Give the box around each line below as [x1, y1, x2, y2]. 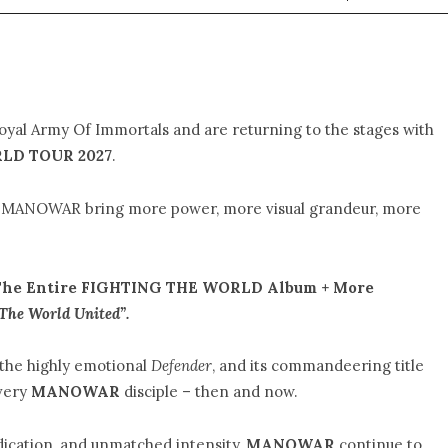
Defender [151, 356, 212, 376]
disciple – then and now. [120, 382, 298, 402]
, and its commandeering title [212, 356, 424, 376]
